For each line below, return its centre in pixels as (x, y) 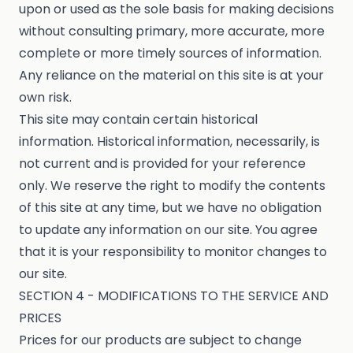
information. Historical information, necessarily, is (169, 142)
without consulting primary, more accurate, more (172, 32)
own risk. (45, 98)
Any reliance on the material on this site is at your (171, 76)
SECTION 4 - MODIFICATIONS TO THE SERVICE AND (174, 296)
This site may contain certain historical (138, 120)
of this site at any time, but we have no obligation (170, 208)
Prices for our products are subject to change (160, 340)
